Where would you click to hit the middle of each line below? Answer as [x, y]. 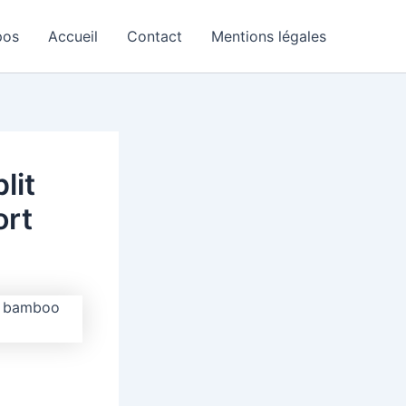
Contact [155, 36]
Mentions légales [269, 36]
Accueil [73, 36]
